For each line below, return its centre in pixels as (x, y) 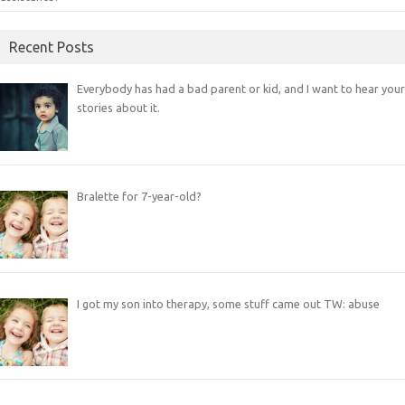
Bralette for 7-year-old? (139, 197)
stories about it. (118, 108)
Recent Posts (52, 47)
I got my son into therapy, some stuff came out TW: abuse (228, 304)
